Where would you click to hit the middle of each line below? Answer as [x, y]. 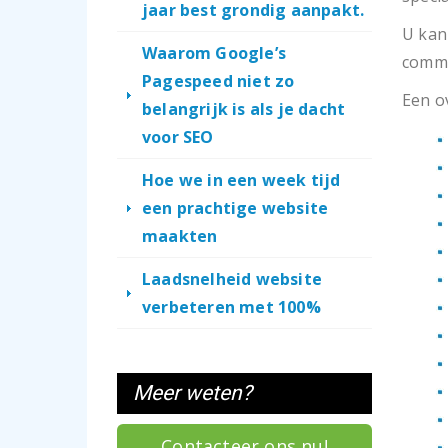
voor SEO [178, 137]
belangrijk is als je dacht [244, 109]
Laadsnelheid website [232, 279]
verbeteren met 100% [231, 307]
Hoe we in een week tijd [241, 180]
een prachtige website [235, 208]
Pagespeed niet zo [218, 81]
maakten [180, 236]
